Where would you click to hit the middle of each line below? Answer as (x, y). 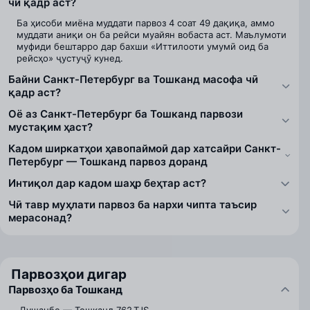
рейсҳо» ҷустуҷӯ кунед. (70, 58)
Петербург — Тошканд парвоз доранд (108, 162)
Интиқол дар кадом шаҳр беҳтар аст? (107, 183)
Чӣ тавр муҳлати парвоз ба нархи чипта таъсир (133, 204)
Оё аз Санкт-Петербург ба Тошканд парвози (126, 114)
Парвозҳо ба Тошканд (65, 290)
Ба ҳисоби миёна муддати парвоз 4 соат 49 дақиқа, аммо (146, 23)
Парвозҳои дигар (69, 274)
